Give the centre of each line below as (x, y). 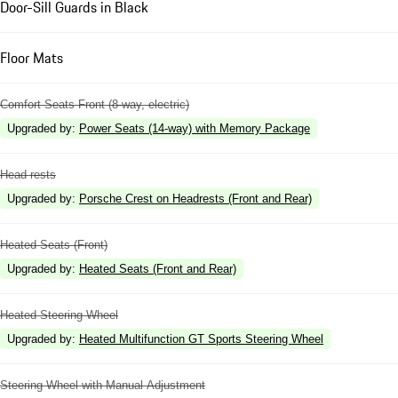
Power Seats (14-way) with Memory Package (195, 129)
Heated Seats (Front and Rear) (158, 269)
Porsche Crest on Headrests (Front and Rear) (195, 199)
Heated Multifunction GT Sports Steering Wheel (201, 339)
